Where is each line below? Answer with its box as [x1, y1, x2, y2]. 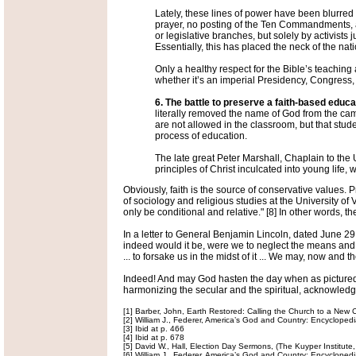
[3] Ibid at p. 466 [123, 324, 184, 333]
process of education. [155, 130, 247, 141]
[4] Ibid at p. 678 [123, 333, 184, 342]
